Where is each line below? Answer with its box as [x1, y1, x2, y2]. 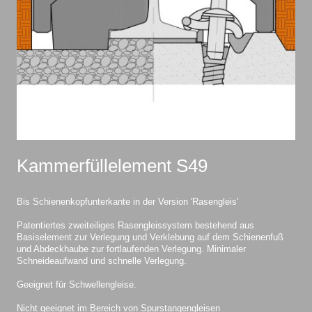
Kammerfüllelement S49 [17, 155, 208, 175]
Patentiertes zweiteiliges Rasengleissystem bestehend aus [17, 220, 254, 231]
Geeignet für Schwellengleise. [17, 279, 136, 290]
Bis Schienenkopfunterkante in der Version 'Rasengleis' [17, 196, 238, 207]
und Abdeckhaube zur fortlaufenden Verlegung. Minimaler [17, 244, 246, 254]
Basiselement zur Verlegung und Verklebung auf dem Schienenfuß [17, 232, 283, 242]
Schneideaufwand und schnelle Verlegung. [17, 256, 187, 266]
